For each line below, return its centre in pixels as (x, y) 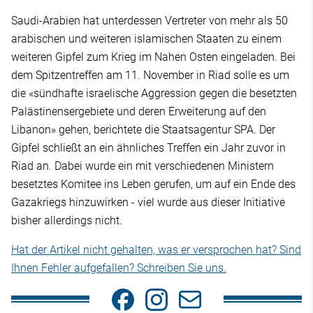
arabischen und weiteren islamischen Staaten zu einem (146, 39)
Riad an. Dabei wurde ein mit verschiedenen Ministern (143, 166)
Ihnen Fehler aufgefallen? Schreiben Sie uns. (119, 268)
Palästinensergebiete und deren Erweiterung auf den (139, 112)
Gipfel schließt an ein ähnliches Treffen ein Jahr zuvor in (148, 148)
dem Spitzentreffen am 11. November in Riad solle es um (150, 75)
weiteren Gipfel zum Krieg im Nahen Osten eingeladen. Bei (153, 57)
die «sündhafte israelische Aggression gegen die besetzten (154, 94)
